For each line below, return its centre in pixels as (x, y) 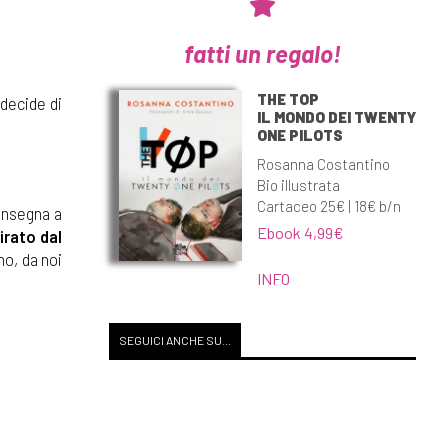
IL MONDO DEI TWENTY (336, 116)
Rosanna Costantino (323, 163)
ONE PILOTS (299, 134)
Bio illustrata (298, 184)
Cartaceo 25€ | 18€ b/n (328, 205)
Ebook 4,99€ (300, 232)
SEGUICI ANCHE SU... (174, 340)
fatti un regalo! (262, 53)
